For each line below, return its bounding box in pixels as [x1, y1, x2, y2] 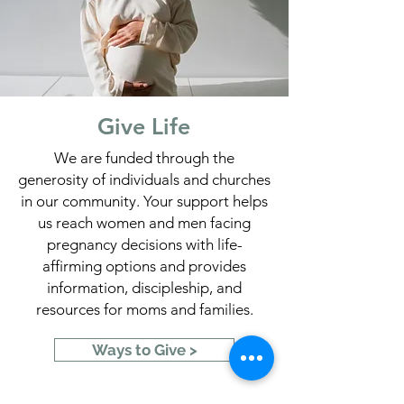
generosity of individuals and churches [18, 170, 271, 188]
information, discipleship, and [47, 279, 242, 297]
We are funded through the [54, 149, 234, 167]
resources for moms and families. [35, 300, 253, 318]
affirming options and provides [42, 257, 246, 275]
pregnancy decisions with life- [46, 235, 243, 253]
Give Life [97, 113, 190, 140]
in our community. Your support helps [21, 192, 268, 210]
